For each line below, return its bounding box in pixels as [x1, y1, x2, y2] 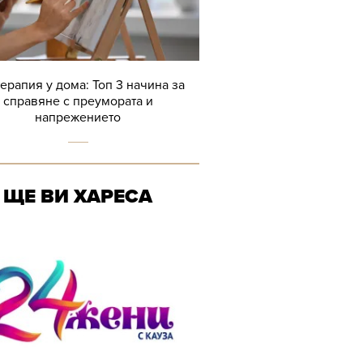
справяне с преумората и [2, 93, 153, 109]
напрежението [35, 109, 121, 126]
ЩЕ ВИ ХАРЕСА [3, 185, 152, 208]
